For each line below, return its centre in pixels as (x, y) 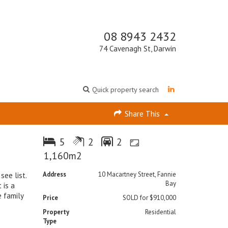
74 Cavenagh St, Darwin (138, 49)
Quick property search (125, 90)
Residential (160, 212)
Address (54, 174)
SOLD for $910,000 (149, 198)
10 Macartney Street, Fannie (137, 174)
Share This (142, 114)
